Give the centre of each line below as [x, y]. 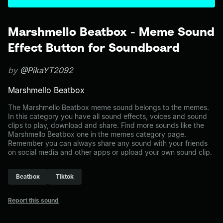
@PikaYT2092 [47, 70]
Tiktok [65, 176]
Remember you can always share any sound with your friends [108, 143]
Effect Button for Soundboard [94, 47]
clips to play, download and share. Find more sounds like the [106, 125]
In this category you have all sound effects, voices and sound [108, 116]
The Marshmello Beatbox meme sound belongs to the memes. [109, 107]
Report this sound [33, 200]
